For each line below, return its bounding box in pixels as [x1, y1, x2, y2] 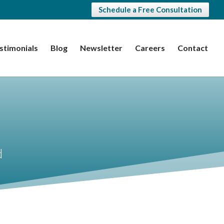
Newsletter [80, 42, 122, 52]
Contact [177, 42, 208, 52]
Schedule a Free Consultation [98, 5, 202, 14]
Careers [135, 42, 165, 52]
